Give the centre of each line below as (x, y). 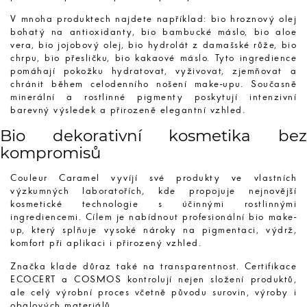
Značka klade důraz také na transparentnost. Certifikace (153, 267)
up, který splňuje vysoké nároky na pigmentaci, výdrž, (153, 230)
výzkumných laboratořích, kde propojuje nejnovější (153, 191)
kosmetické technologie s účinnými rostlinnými (153, 204)
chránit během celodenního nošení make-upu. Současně (153, 84)
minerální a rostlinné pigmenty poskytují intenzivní (153, 97)
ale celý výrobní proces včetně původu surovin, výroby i (153, 293)
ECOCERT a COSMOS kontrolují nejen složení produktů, (153, 280)
